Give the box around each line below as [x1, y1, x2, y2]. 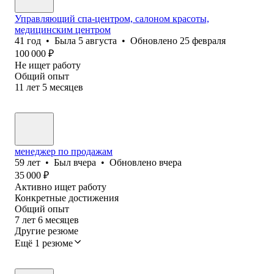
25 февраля [180, 35, 226, 46]
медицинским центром [15, 24, 111, 35]
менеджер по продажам [15, 146, 113, 157]
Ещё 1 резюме [15, 237, 73, 248]
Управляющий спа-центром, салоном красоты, [15, 13, 209, 24]
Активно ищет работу [15, 181, 106, 192]
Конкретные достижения [15, 192, 119, 203]
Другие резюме [15, 225, 78, 236]
